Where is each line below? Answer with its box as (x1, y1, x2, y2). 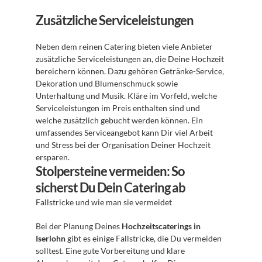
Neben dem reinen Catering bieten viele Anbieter (36, 42, 213, 51)
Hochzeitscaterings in (122, 221, 201, 231)
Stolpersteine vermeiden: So (36, 163, 185, 179)
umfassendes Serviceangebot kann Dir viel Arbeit (36, 127, 213, 137)
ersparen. (36, 152, 70, 162)
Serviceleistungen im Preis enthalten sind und (36, 103, 200, 113)
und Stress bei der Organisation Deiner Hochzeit (36, 140, 211, 150)
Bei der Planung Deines (36, 221, 122, 231)
